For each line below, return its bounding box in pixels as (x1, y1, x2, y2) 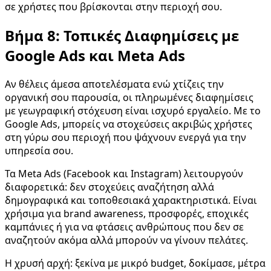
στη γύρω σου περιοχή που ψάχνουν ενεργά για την (5, 130, 246, 144)
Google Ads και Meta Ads (5, 45, 185, 66)
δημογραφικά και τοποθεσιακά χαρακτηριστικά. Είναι (5, 193, 257, 207)
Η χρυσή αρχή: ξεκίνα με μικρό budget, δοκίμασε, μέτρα (5, 256, 266, 270)
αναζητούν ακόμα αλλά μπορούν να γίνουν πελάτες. (5, 233, 248, 247)
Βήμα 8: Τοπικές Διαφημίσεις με (5, 25, 239, 46)
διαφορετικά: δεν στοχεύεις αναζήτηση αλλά (5, 180, 214, 194)
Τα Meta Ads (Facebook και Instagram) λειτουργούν (5, 166, 243, 180)
